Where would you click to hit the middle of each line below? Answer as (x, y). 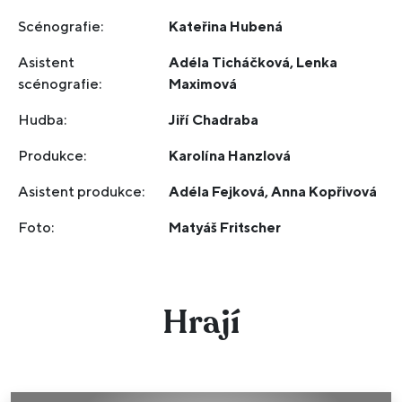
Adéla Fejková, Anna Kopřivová (273, 192)
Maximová (203, 84)
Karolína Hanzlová (230, 156)
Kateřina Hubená (226, 26)
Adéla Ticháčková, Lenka (253, 62)
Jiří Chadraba (214, 120)
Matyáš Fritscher (225, 227)
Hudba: (43, 120)
